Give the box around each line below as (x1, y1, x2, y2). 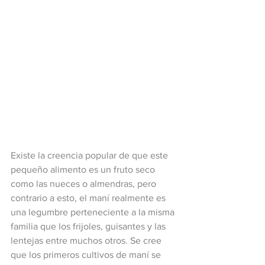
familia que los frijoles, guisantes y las (11, 221, 168, 231)
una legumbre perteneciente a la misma (11, 207, 177, 217)
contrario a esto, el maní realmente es (11, 193, 168, 203)
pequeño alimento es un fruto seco (11, 164, 157, 174)
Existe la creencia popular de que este (11, 150, 170, 160)
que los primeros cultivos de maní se (11, 250, 163, 260)
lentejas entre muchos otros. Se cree (11, 235, 164, 245)
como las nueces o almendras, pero (11, 179, 159, 189)
